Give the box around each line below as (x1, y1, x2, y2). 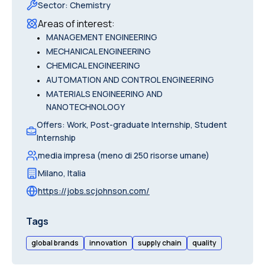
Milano (38, 167, 63, 179)
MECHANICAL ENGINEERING (46, 46, 151, 57)
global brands (31, 238, 79, 248)
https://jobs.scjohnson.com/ (38, 185, 150, 196)
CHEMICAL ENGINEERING (46, 60, 140, 71)
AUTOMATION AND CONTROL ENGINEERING (46, 74, 214, 85)
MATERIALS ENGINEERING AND (46, 88, 163, 99)
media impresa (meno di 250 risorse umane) (38, 150, 209, 161)
